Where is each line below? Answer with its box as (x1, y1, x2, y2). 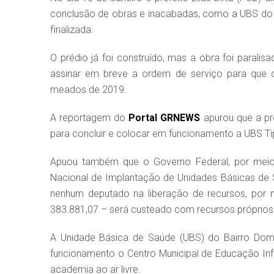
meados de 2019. (50, 84, 127, 96)
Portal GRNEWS (128, 112, 201, 124)
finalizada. (50, 24, 94, 36)
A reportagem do (50, 112, 129, 124)
